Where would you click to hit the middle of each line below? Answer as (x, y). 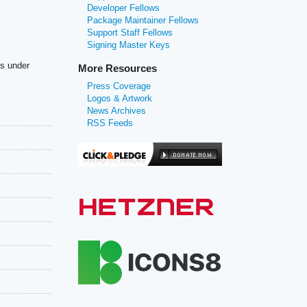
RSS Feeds (110, 123)
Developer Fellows (124, 8)
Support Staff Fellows (130, 33)
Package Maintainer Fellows (143, 21)
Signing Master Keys (129, 45)
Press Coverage (119, 86)
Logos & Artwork (120, 98)
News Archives (117, 110)
